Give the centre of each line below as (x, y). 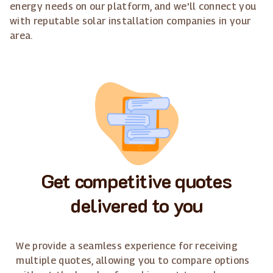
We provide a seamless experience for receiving (127, 246)
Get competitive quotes (136, 180)
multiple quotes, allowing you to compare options (133, 260)
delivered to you (136, 204)
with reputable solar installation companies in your (130, 21)
